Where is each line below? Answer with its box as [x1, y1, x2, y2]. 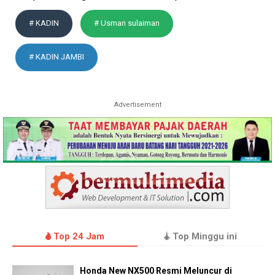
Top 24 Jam [51, 231, 104, 242]
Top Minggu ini [169, 231, 237, 242]
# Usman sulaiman [94, 18, 160, 28]
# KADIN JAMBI [29, 52, 84, 61]
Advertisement [114, 100, 161, 109]
